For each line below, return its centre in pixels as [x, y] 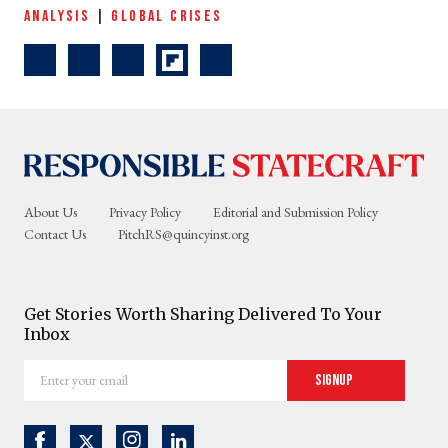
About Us [50, 212]
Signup [335, 380]
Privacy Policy [145, 212]
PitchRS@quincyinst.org [183, 234]
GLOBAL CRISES [167, 17]
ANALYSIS [57, 17]
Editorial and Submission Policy [295, 212]
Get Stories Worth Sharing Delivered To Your [203, 313]
